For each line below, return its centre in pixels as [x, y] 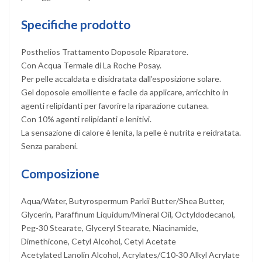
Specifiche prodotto [76, 24]
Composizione [60, 173]
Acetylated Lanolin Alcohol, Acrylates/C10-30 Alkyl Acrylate [130, 254]
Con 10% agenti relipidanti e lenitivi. [86, 119]
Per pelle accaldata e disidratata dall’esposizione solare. [121, 78]
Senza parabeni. [49, 146]
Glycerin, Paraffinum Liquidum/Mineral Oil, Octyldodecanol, [128, 214]
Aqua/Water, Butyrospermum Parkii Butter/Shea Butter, [123, 201]
